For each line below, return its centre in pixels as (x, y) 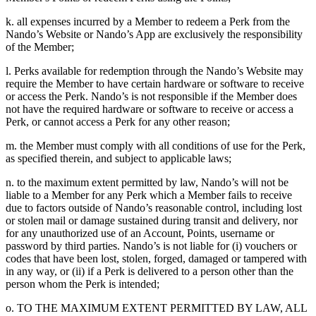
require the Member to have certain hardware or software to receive (155, 84)
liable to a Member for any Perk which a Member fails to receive (149, 195)
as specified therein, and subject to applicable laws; (119, 159)
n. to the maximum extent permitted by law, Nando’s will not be (147, 183)
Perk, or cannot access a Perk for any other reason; (118, 122)
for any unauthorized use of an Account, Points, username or (140, 233)
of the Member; (40, 47)
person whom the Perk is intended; (83, 284)
